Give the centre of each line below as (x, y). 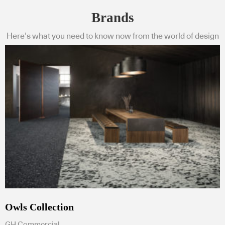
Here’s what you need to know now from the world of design (113, 36)
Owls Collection (39, 207)
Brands (113, 17)
